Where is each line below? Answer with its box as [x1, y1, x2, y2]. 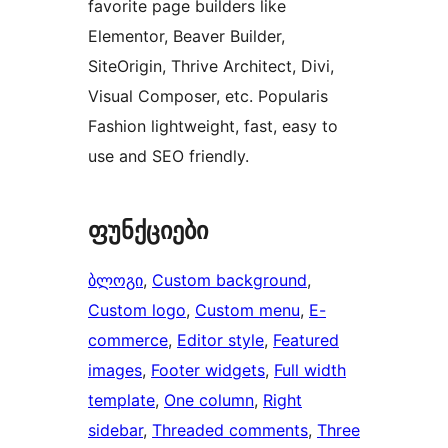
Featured [273, 330, 339, 351]
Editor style [177, 330, 264, 351]
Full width [274, 360, 346, 381]
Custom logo [88, 300, 186, 321]
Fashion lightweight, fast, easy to [88, 116, 338, 137]
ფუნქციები [88, 216, 208, 246]
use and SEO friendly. [88, 146, 249, 167]
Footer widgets [151, 360, 265, 381]
